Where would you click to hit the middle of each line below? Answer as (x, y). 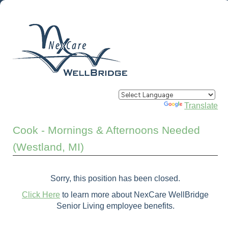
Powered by (141, 106)
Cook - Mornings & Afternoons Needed (106, 130)
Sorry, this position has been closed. (116, 178)
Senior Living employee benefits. (115, 206)
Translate (201, 106)
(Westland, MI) (48, 147)
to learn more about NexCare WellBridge (135, 194)
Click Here (41, 194)
